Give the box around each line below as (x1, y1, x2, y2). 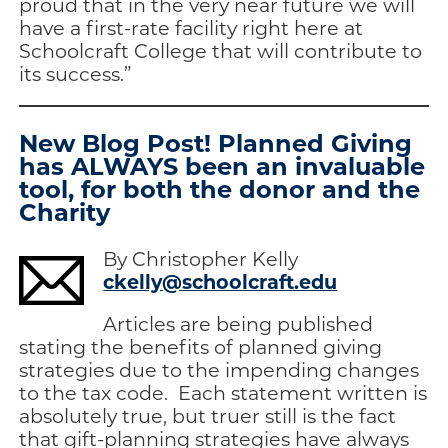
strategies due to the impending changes (19, 356, 420, 382)
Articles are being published (103, 310, 374, 336)
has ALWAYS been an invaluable (19, 148, 426, 181)
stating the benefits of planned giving (19, 333, 383, 359)
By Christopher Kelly (103, 245, 299, 271)
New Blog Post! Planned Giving (19, 125, 413, 158)
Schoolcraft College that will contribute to (19, 38, 423, 64)
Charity (19, 194, 111, 227)
